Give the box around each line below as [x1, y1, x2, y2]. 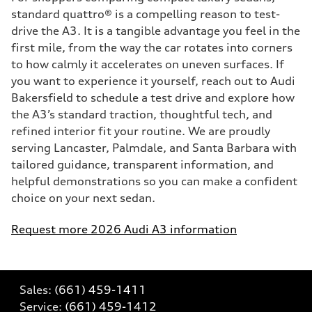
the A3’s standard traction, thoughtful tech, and [11, 107, 272, 121]
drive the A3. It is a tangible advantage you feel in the [11, 24, 300, 38]
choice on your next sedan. [11, 191, 155, 205]
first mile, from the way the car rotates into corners [11, 40, 292, 54]
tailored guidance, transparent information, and [11, 157, 274, 171]
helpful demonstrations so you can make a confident [11, 174, 297, 188]
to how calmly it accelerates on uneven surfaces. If [11, 57, 284, 71]
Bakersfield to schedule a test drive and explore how [11, 91, 295, 104]
